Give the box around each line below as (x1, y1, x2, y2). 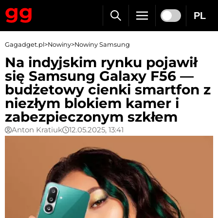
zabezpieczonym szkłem (5, 109, 178, 125)
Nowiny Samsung (74, 41, 130, 48)
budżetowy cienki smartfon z (5, 81, 211, 98)
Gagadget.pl (5, 41, 44, 48)
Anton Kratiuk (12, 125, 62, 134)
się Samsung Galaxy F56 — (5, 68, 194, 84)
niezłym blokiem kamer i (5, 95, 179, 111)
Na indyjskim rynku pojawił (5, 54, 197, 71)
